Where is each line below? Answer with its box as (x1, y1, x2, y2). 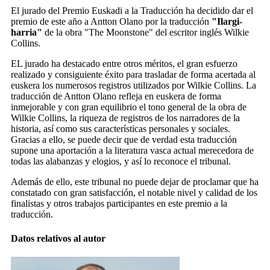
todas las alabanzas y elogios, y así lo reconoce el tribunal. (11, 156, 231, 167)
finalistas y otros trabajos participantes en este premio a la (11, 198, 227, 209)
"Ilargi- (212, 16, 242, 27)
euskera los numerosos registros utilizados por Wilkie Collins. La (11, 80, 256, 91)
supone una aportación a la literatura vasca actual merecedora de (11, 145, 254, 156)
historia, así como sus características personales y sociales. (11, 124, 230, 134)
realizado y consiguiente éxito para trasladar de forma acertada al (11, 69, 256, 80)
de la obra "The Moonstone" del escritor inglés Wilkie (42, 27, 249, 38)
